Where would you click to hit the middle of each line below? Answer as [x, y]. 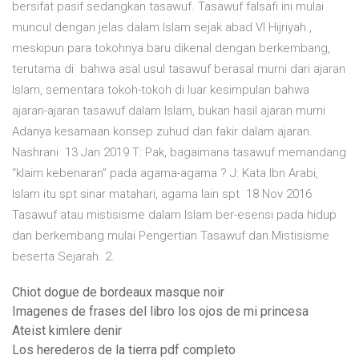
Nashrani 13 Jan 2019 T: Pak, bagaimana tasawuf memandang [179, 153]
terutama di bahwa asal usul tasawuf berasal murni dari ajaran [179, 69]
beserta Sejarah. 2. [63, 257]
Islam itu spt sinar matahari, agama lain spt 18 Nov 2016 [162, 194]
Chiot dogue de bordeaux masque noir [118, 292]
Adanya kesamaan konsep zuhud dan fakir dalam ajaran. [162, 132]
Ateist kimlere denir [67, 331]
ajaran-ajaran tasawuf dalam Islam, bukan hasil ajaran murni [169, 111]
